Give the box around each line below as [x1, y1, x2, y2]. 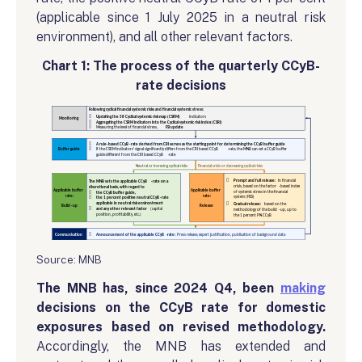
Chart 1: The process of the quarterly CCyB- [42, 57, 320, 74]
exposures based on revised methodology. [36, 318, 326, 335]
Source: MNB [36, 252, 102, 266]
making [280, 280, 326, 296]
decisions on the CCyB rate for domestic [36, 299, 326, 315]
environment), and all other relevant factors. [36, 28, 293, 44]
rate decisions [136, 77, 226, 93]
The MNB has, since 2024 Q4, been [36, 280, 280, 296]
